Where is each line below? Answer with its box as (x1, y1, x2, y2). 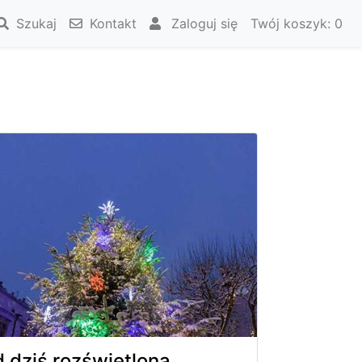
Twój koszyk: (250, 15, 335, 32)
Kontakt (86, 15, 137, 32)
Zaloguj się (167, 15, 238, 32)
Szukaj (12, 15, 57, 32)
